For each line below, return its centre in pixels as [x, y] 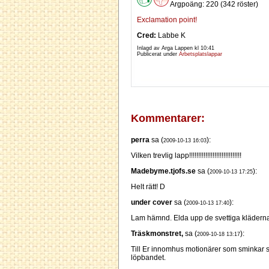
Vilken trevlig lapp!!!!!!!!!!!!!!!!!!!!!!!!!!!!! [186, 156]
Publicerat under [158, 54]
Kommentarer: [168, 119]
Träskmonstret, [157, 234]
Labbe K [171, 36]
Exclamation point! [167, 20]
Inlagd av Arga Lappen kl [169, 48]
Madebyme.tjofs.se [163, 171]
